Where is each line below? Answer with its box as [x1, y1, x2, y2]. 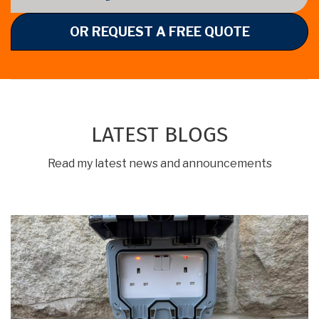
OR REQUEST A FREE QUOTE [69, 23, 250, 39]
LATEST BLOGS [91, 124, 228, 146]
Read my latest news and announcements [47, 156, 272, 170]
